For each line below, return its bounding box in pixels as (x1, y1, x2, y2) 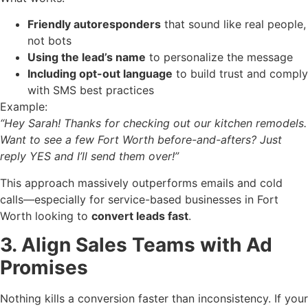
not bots (27, 34, 71, 48)
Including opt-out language (27, 67, 173, 81)
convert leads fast (91, 208, 188, 223)
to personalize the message (146, 50, 293, 65)
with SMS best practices (27, 83, 154, 98)
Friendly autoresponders (27, 17, 161, 32)
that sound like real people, (161, 17, 306, 32)
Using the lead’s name (27, 50, 146, 65)
